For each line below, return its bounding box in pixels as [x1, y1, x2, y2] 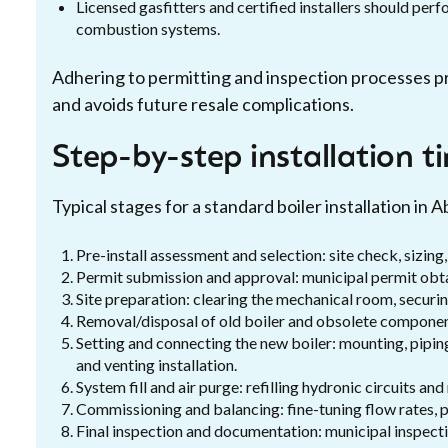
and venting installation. [76, 355, 237, 374]
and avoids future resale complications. [52, 93, 354, 115]
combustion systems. [76, 19, 220, 38]
